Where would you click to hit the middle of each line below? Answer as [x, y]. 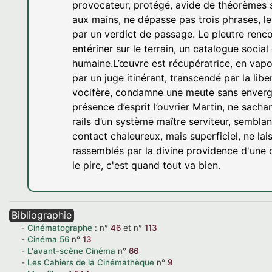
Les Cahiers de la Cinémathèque [91, 262]
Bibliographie [42, 215]
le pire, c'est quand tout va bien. [146, 165]
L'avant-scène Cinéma [71, 251]
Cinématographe [60, 228]
